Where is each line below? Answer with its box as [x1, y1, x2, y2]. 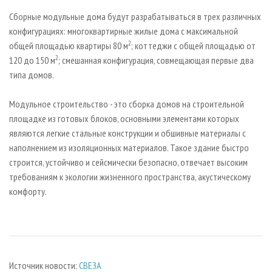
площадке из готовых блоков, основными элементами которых [9, 112, 239, 124]
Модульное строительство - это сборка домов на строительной [9, 97, 244, 110]
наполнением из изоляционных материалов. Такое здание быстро [9, 141, 249, 154]
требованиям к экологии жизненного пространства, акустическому [9, 170, 251, 183]
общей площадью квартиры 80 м [9, 39, 128, 52]
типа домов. [9, 68, 54, 81]
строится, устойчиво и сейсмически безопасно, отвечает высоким [9, 155, 248, 168]
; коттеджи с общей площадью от [131, 39, 256, 52]
